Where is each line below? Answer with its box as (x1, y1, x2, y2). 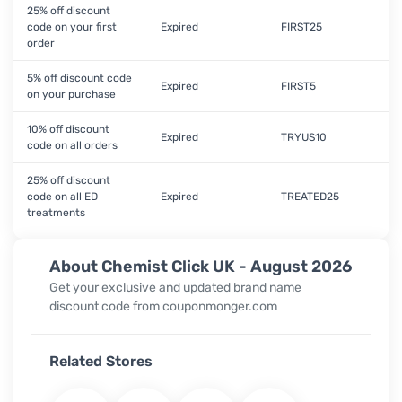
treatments (27, 206, 85, 219)
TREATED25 (281, 190, 339, 203)
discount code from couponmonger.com (49, 298, 277, 314)
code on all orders (27, 139, 118, 152)
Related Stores (49, 352, 153, 370)
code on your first (27, 21, 117, 33)
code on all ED (27, 190, 98, 203)
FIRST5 (281, 80, 316, 92)
